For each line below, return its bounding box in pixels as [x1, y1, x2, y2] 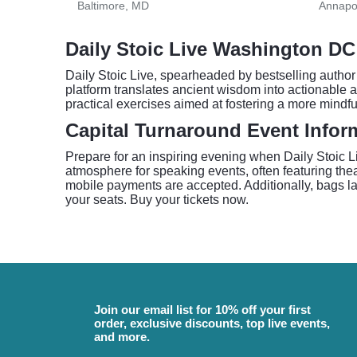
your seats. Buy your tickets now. [65, 193, 249, 206]
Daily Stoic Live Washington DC [65, 38, 355, 60]
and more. [94, 330, 150, 343]
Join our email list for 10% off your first [94, 303, 311, 316]
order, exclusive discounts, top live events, [94, 316, 330, 330]
